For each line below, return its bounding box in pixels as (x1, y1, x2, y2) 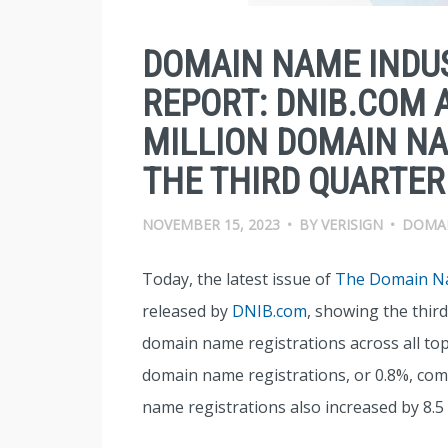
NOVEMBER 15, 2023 (142, 215, 280, 235)
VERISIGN (321, 215, 383, 235)
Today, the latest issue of (142, 268, 335, 291)
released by (142, 300, 232, 323)
